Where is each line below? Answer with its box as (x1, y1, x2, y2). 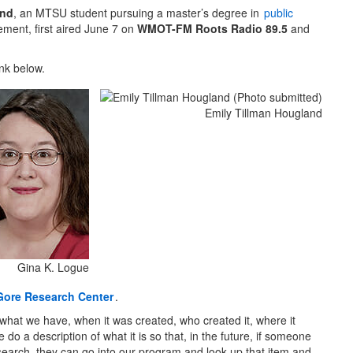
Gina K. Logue (17, 259, 89, 276)
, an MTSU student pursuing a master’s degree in (13, 5, 262, 21)
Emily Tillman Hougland (205, 105, 322, 121)
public (264, 5, 293, 21)
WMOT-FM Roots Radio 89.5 (137, 20, 288, 37)
